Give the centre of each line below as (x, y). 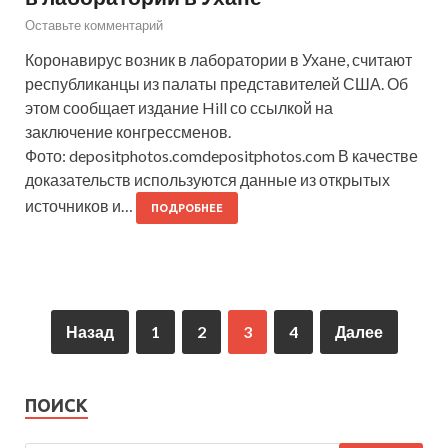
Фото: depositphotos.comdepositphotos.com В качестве (221, 155)
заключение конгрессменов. (128, 131)
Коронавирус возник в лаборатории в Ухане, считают (218, 59)
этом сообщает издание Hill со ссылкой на (179, 107)
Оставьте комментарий (94, 24)
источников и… (80, 205)
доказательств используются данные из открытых (207, 179)
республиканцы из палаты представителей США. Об (216, 83)
